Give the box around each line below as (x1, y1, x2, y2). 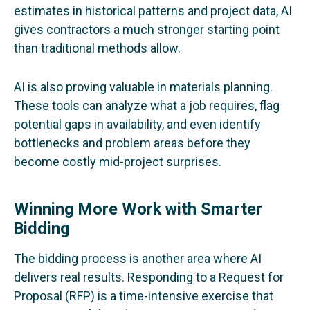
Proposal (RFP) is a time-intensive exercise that (14, 288, 273, 303)
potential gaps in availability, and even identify (14, 117, 261, 132)
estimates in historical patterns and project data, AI (14, 3, 292, 19)
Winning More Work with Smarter (14, 199, 262, 219)
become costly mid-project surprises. (14, 154, 221, 170)
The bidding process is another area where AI (14, 250, 262, 266)
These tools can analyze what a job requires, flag (14, 98, 280, 113)
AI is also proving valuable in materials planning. (14, 80, 273, 95)
